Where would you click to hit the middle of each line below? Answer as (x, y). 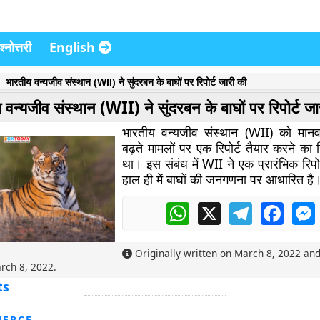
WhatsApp (217, 208)
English (74, 47)
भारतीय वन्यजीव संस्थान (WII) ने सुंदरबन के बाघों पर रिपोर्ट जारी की (126, 82)
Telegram (277, 208)
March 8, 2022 (268, 253)
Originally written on (184, 253)
